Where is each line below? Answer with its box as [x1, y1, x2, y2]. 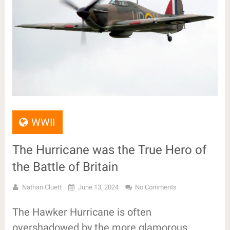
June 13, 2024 [78, 183, 119, 191]
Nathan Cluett [22, 183, 62, 191]
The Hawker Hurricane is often [12, 205, 151, 218]
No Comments [135, 183, 177, 191]
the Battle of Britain [12, 159, 118, 174]
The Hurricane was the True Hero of [12, 142, 206, 157]
